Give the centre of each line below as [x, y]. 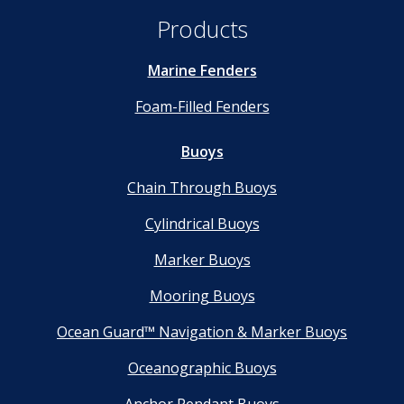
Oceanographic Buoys [202, 368]
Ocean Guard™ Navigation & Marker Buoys [202, 332]
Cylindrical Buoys [202, 224]
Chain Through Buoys [202, 188]
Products [202, 29]
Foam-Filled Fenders [202, 107]
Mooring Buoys [202, 296]
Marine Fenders [202, 71]
